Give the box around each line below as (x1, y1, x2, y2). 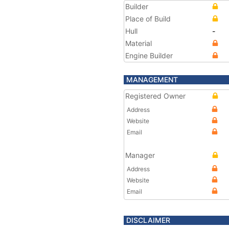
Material (125, 39, 152, 48)
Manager (125, 151, 155, 159)
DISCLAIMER (126, 216, 170, 224)
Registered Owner (125, 91, 186, 100)
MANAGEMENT (126, 75, 178, 84)
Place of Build (125, 14, 171, 23)
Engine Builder (125, 51, 173, 60)
